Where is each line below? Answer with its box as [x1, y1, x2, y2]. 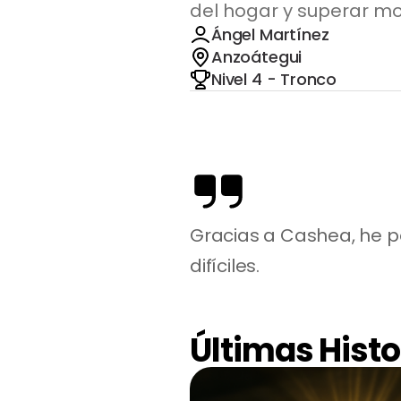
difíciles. [190, 253, 260, 278]
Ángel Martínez [211, 23, 329, 46]
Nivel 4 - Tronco [211, 68, 337, 90]
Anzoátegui [211, 46, 303, 68]
